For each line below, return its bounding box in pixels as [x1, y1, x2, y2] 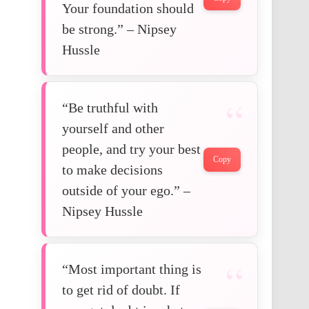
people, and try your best [62, 141, 201, 157]
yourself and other [62, 121, 164, 137]
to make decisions [62, 162, 163, 178]
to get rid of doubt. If [62, 282, 180, 298]
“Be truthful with [62, 100, 158, 116]
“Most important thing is [62, 261, 201, 277]
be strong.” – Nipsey [62, 21, 177, 37]
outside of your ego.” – [62, 183, 190, 199]
